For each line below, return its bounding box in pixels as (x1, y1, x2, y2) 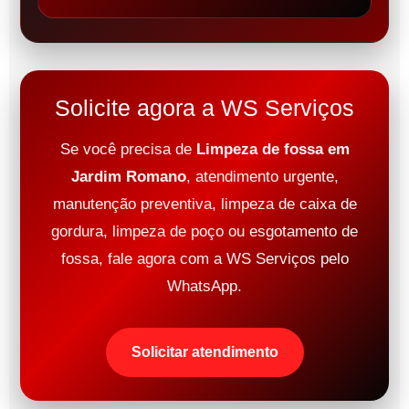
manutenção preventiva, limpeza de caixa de (52, 195, 357, 214)
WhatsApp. (167, 278, 242, 296)
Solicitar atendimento (131, 344, 278, 361)
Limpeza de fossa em (195, 141, 350, 159)
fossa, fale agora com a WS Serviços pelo (60, 250, 349, 268)
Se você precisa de (59, 141, 196, 159)
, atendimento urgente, (185, 168, 339, 186)
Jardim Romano (70, 168, 186, 186)
